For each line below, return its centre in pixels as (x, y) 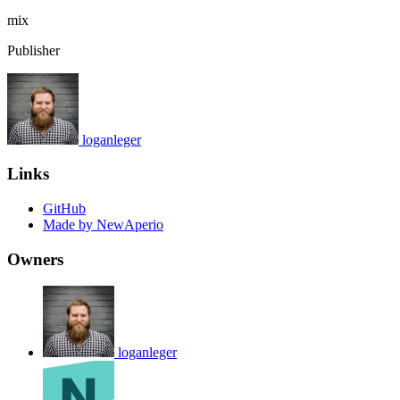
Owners (35, 259)
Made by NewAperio (103, 224)
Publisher (33, 50)
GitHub (64, 208)
